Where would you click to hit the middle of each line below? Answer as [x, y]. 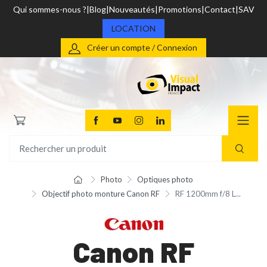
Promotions [179, 9]
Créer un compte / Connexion [142, 47]
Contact [220, 9]
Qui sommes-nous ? [49, 9]
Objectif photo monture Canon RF [101, 194]
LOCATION [133, 28]
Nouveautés [132, 9]
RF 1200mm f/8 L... [208, 194]
